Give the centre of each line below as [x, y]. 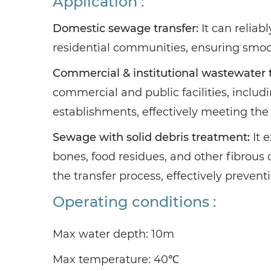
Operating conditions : [134, 202]
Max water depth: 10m [113, 234]
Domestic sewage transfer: [126, 28]
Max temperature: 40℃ [116, 260]
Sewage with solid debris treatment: [151, 137]
